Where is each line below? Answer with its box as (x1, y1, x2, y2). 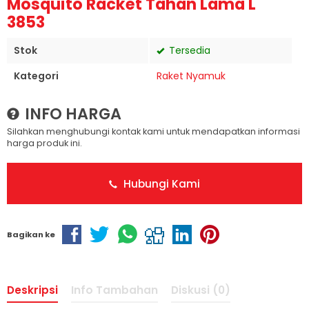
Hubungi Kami (121, 176, 200, 191)
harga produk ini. (7, 137, 82, 149)
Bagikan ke (7, 229, 55, 240)
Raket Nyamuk (157, 69, 226, 83)
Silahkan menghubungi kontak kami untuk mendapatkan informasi (7, 126, 300, 137)
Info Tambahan (71, 283, 158, 298)
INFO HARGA (21, 103, 121, 125)
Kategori (14, 69, 59, 83)
